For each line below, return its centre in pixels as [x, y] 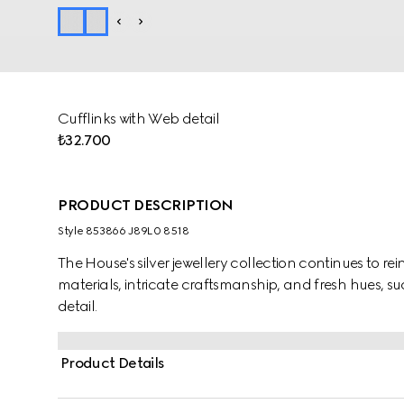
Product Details [113, 363]
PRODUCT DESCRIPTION [146, 205]
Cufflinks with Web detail [138, 119]
